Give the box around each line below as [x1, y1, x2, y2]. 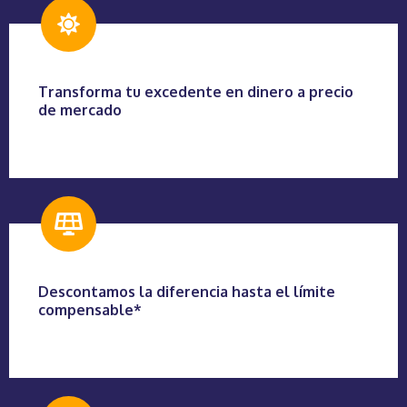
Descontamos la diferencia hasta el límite [38, 283, 335, 302]
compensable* [38, 301, 142, 320]
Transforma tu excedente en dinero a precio [38, 83, 353, 102]
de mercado [38, 101, 122, 120]
